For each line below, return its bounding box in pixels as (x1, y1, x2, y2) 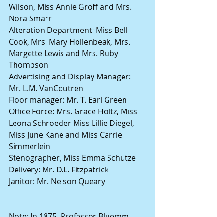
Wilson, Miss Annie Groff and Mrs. (9, 1, 134, 13)
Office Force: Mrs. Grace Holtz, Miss (9, 106, 139, 117)
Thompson (9, 60, 48, 71)
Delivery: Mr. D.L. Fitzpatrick (9, 164, 108, 175)
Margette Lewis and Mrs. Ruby (9, 48, 120, 59)
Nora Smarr (9, 13, 52, 24)
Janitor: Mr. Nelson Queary (9, 176, 105, 187)
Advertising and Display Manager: (9, 71, 133, 82)
